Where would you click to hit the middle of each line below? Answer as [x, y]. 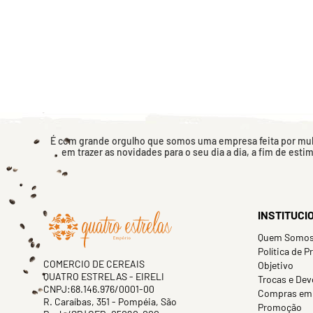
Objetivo [276, 265]
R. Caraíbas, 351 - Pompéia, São [110, 301]
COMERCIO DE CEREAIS [94, 264]
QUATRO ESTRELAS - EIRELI [104, 276]
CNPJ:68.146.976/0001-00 [99, 289]
